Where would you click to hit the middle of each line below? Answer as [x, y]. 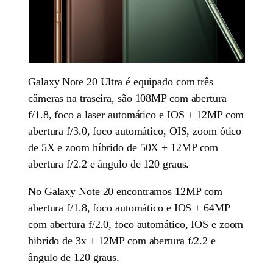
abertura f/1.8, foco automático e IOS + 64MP [129, 208]
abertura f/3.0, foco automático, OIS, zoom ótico [135, 131]
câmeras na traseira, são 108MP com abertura [127, 98]
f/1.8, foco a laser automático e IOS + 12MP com [136, 115]
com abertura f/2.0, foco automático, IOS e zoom [136, 225]
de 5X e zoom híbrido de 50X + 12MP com [123, 148]
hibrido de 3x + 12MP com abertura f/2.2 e [122, 241]
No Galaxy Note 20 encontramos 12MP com [126, 192]
